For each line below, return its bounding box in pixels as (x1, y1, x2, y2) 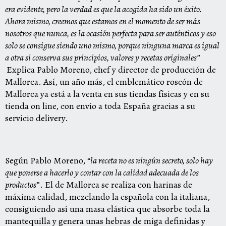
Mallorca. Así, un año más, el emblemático (5, 76, 166, 88)
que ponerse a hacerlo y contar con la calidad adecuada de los (5, 166, 199, 179)
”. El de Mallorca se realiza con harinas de (36, 179, 192, 191)
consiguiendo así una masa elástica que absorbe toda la (5, 203, 210, 215)
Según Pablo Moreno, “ (5, 154, 90, 166)
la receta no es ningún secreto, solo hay (90, 154, 213, 166)
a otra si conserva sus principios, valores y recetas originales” (5, 51, 200, 64)
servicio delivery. (5, 112, 68, 124)
